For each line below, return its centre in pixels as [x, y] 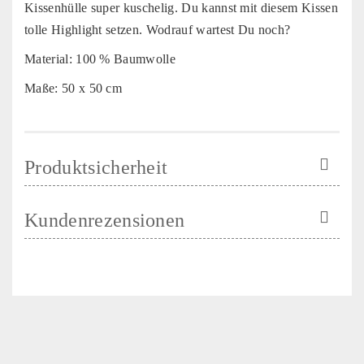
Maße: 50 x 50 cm [74, 88]
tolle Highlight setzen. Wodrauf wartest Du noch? [158, 29]
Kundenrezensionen [105, 220]
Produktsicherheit [96, 167]
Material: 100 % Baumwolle [100, 58]
